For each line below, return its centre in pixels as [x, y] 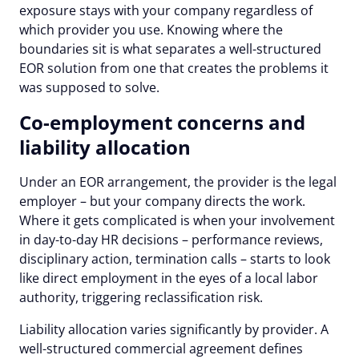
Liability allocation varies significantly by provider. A [174, 329]
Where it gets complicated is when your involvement [177, 220]
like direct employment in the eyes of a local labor [169, 278]
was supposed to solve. [89, 87]
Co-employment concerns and [162, 122]
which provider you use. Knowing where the [151, 29]
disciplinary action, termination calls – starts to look [175, 258]
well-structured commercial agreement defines [161, 348]
